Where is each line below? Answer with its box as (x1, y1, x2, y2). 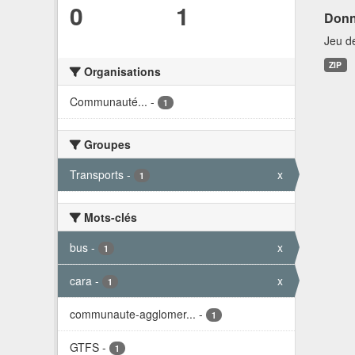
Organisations (81, 63, 161, 79)
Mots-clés (81, 208, 137, 225)
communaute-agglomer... (70, 305, 196, 322)
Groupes (81, 136, 131, 152)
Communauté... (70, 93, 147, 109)
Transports (70, 166, 124, 182)
